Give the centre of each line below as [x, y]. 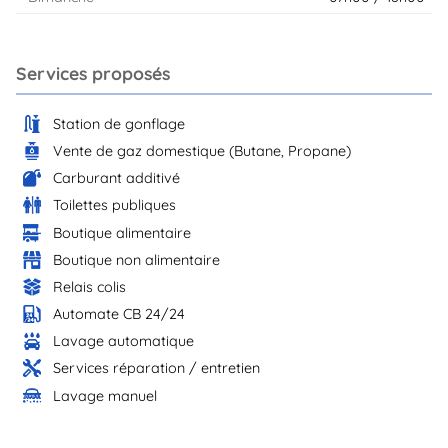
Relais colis [90, 286]
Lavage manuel [105, 395]
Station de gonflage [119, 123]
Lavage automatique [124, 341]
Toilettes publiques [115, 205]
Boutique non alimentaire [137, 259]
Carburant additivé [117, 178]
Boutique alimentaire [122, 232]
